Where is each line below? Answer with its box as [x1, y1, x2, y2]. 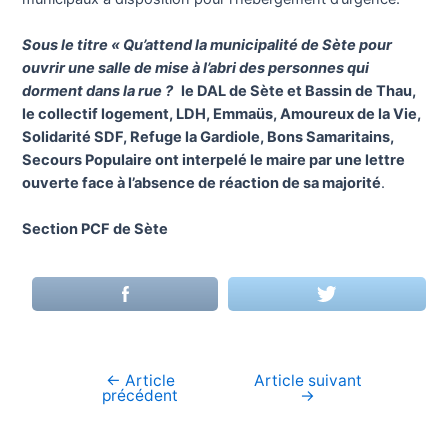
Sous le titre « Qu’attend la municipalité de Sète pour [22, 36, 393, 55]
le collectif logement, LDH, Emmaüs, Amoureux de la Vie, [22, 105, 422, 124]
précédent [102, 386, 179, 406]
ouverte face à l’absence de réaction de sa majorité [22, 174, 382, 193]
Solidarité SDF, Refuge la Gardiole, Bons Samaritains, [22, 128, 395, 147]
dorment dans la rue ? [22, 82, 174, 101]
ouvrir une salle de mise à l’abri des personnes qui [22, 59, 370, 78]
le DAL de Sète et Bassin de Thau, [181, 82, 417, 101]
